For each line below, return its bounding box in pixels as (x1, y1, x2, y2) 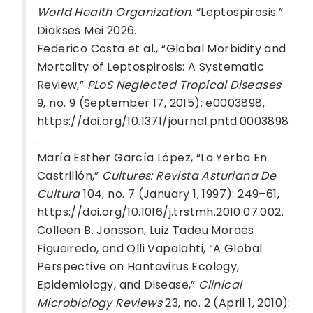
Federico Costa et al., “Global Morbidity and (37, 41, 286, 57)
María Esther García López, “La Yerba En (37, 150, 268, 166)
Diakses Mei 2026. (37, 22, 137, 38)
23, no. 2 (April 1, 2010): (162, 295, 291, 311)
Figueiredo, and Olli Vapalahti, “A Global (37, 240, 263, 256)
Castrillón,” (37, 168, 103, 184)
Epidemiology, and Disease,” (37, 277, 199, 293)
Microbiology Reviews (37, 295, 162, 311)
